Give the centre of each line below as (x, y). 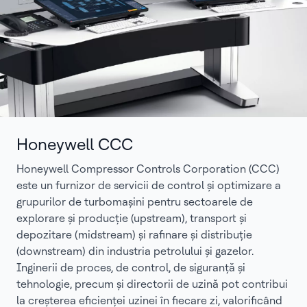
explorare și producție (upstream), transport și (132, 218)
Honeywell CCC (75, 144)
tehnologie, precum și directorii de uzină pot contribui (152, 284)
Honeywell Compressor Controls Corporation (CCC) (148, 169)
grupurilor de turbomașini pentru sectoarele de (135, 201)
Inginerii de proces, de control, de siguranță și (131, 267)
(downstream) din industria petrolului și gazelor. (135, 251)
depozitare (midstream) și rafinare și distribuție (134, 234)
